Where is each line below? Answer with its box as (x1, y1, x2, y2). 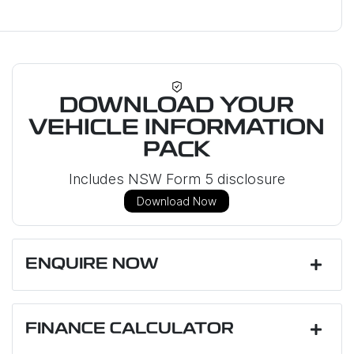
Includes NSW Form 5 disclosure (68, 170, 285, 187)
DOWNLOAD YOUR (59, 95, 295, 118)
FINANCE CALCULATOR (25, 321, 234, 337)
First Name (38, 291, 96, 305)
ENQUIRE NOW (25, 256, 158, 273)
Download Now (137, 194, 217, 208)
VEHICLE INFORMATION (28, 117, 326, 140)
